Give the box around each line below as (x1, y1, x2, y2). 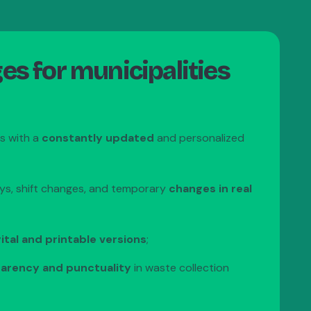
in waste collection (131, 260, 229, 275)
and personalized (154, 131, 244, 145)
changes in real (169, 181, 252, 196)
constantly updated (42, 131, 154, 145)
